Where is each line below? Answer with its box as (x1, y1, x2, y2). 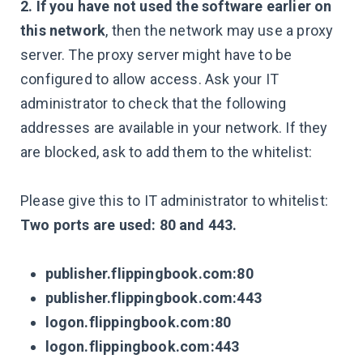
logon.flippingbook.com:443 (45, 338, 240, 356)
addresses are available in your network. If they (20, 119, 328, 137)
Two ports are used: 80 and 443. (20, 216, 237, 234)
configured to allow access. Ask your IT (20, 70, 280, 88)
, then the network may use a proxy (105, 22, 334, 40)
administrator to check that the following (20, 95, 287, 113)
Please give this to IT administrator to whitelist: (20, 192, 328, 210)
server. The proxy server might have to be (20, 46, 293, 64)
